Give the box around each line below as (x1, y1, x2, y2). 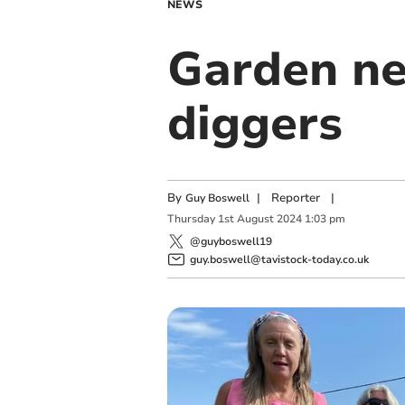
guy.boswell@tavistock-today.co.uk (189, 251, 369, 267)
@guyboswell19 (189, 233, 272, 249)
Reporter (270, 190, 320, 206)
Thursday (166, 212, 215, 227)
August (236, 212, 274, 227)
